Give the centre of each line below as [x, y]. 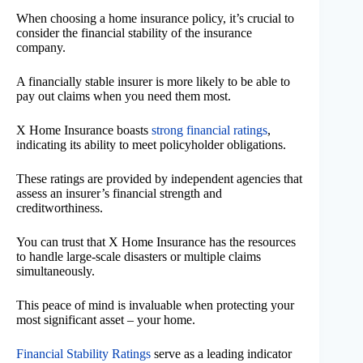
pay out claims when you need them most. [124, 96]
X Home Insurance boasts [84, 130]
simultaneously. [56, 271]
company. [41, 47]
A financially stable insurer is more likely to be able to [153, 81]
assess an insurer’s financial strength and [119, 193]
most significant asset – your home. [106, 319]
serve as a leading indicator [221, 353]
